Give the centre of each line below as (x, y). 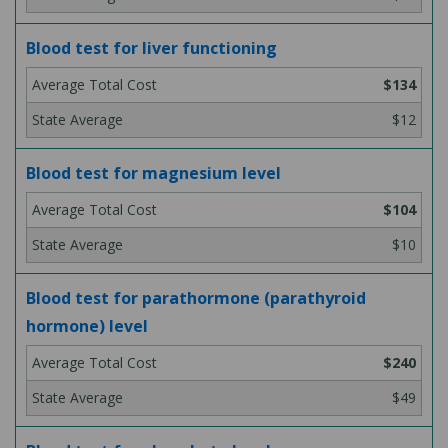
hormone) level (87, 326)
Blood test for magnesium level (153, 173)
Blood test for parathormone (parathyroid (196, 298)
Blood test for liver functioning (151, 48)
